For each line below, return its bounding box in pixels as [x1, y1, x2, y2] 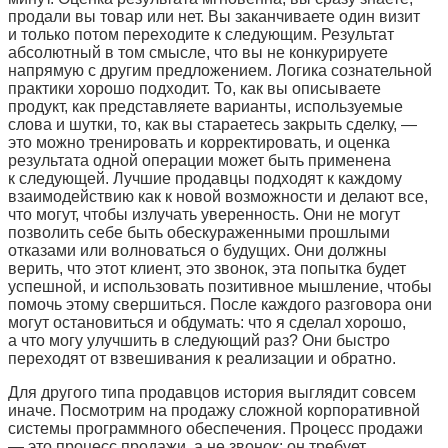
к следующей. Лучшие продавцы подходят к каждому [8, 169, 402, 187]
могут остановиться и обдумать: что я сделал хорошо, [8, 313, 406, 331]
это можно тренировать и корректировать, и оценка [8, 133, 390, 151]
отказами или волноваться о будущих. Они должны [8, 241, 387, 259]
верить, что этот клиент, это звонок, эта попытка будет [8, 259, 406, 277]
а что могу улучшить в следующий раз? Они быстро [8, 331, 390, 349]
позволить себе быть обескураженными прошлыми [8, 223, 390, 241]
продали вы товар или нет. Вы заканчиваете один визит [8, 7, 420, 25]
